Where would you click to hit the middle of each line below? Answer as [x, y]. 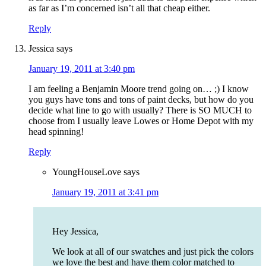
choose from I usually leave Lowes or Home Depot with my [141, 121]
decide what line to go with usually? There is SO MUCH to [140, 110]
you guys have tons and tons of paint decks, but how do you [141, 100]
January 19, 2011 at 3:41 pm [105, 192]
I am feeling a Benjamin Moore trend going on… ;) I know [139, 89]
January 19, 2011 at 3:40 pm [82, 69]
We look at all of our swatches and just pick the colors [153, 252]
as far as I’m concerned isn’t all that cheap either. [119, 8]
